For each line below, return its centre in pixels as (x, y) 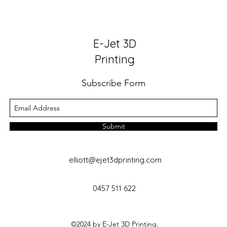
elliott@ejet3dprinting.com (115, 160)
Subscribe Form (113, 83)
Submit (113, 126)
